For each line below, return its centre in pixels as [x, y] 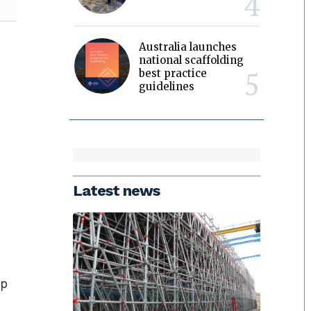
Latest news [117, 191]
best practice [173, 73]
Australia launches [188, 47]
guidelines [167, 86]
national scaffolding [192, 60]
